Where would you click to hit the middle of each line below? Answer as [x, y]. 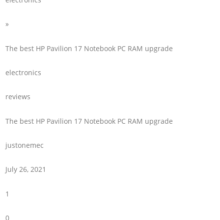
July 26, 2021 [26, 169]
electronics [24, 72]
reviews [18, 97]
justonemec [25, 145]
